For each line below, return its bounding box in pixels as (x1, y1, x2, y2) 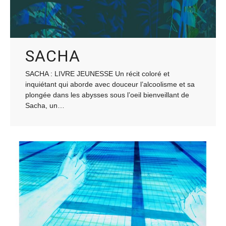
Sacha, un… (25, 101, 65, 109)
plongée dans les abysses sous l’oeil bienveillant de (25, 90, 189, 99)
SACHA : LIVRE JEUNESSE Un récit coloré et (25, 69, 169, 78)
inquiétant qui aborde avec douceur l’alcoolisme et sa (25, 80, 195, 88)
